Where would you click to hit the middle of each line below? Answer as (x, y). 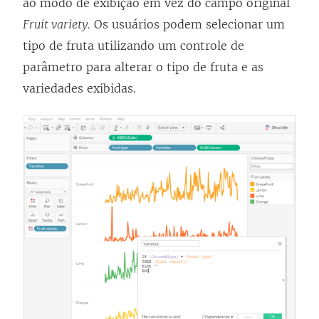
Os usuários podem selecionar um (188, 25)
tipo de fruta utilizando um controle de (134, 46)
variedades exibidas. (79, 89)
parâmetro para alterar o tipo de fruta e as (143, 67)
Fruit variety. (57, 25)
